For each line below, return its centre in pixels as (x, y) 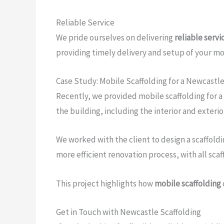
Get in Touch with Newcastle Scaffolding (128, 212)
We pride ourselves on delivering (115, 38)
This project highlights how (105, 183)
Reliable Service (85, 23)
